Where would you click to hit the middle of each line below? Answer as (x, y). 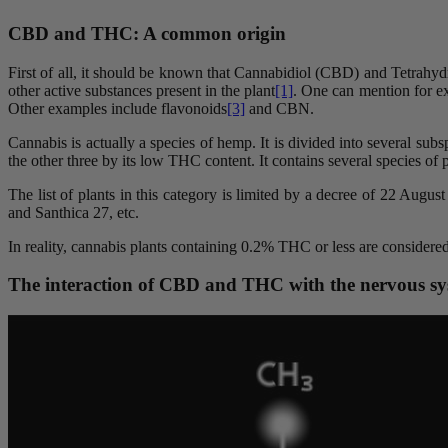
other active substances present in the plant (142, 90)
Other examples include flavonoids (117, 108)
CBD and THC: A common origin (147, 33)
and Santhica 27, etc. (73, 212)
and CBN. (279, 108)
